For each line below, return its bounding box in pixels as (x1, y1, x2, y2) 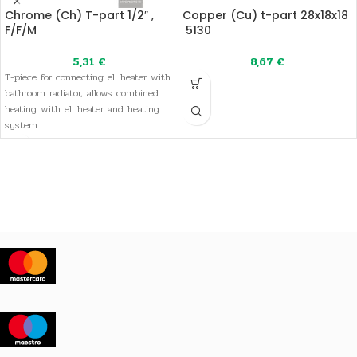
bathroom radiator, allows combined (5, 85, 159, 101)
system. (5, 117, 39, 133)
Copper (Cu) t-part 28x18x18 (182, 7, 348, 23)
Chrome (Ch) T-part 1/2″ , (5, 7, 154, 23)
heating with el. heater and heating (5, 101, 159, 117)
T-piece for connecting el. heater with (5, 69, 171, 85)
